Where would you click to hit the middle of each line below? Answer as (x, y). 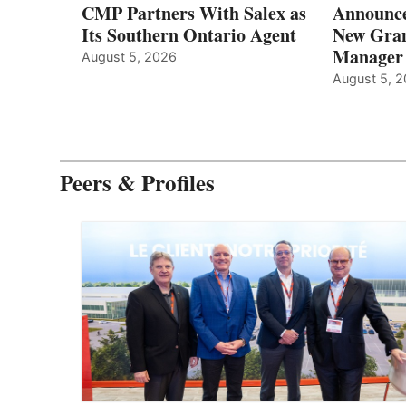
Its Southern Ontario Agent (189, 35)
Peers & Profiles (137, 183)
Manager (368, 57)
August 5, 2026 (129, 57)
